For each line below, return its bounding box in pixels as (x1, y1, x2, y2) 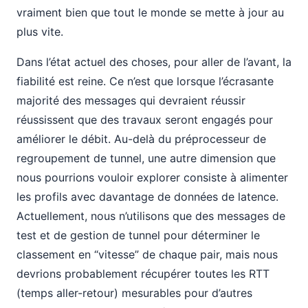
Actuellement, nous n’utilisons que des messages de (16, 209, 285, 223)
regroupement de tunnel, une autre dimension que (16, 151, 276, 165)
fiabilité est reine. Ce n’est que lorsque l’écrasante (16, 74, 274, 88)
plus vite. (16, 25, 63, 38)
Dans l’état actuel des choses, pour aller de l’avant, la (16, 55, 291, 69)
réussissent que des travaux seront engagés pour (16, 113, 273, 126)
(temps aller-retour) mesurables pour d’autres (16, 286, 252, 300)
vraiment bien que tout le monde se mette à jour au (16, 5, 284, 19)
